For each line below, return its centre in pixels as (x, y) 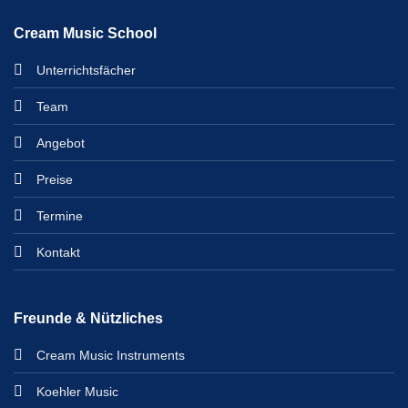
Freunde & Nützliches (88, 318)
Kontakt (58, 252)
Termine (59, 215)
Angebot (60, 143)
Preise (54, 179)
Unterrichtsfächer (86, 70)
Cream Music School (85, 33)
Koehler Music (77, 392)
